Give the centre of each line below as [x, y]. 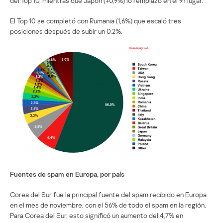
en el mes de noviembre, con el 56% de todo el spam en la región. [108, 205]
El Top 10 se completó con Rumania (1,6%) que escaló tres [96, 20]
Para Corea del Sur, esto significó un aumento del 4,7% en [97, 215]
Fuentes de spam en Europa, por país [67, 174]
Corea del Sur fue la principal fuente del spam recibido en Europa [108, 194]
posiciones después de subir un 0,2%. [66, 31]
